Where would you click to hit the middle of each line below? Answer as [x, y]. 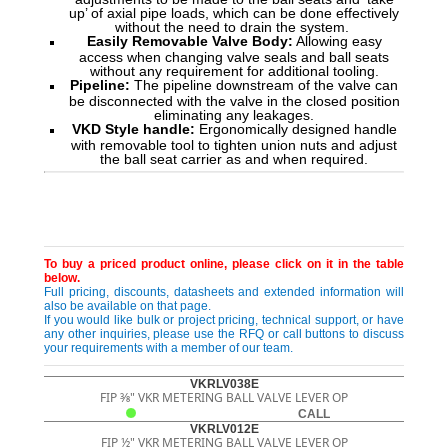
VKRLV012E [224, 429]
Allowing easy [337, 41]
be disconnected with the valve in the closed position [234, 100]
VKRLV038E [224, 384]
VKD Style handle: [133, 129]
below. [62, 278]
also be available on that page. [127, 306]
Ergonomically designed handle [295, 129]
